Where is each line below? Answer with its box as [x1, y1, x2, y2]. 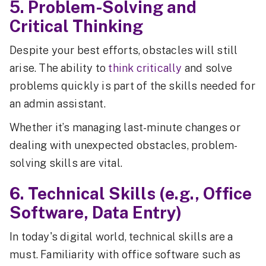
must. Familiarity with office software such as [9, 248, 241, 261]
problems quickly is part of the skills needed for [9, 80, 255, 93]
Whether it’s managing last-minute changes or [9, 121, 240, 134]
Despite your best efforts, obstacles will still [9, 44, 238, 57]
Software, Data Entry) [9, 202, 182, 223]
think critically [108, 62, 182, 75]
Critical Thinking [9, 16, 143, 36]
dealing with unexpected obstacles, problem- [9, 139, 238, 152]
